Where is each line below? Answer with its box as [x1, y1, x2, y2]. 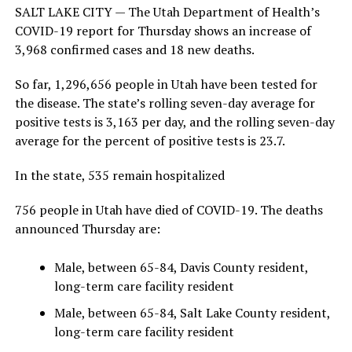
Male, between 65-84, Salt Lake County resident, [53, 304, 330, 321]
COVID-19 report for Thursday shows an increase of [14, 22, 311, 39]
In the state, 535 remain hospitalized [14, 167, 225, 184]
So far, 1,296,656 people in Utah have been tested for [14, 75, 317, 93]
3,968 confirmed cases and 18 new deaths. [14, 41, 255, 58]
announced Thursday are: [14, 220, 160, 237]
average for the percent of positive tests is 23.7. [14, 132, 285, 149]
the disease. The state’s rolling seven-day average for [14, 94, 315, 112]
